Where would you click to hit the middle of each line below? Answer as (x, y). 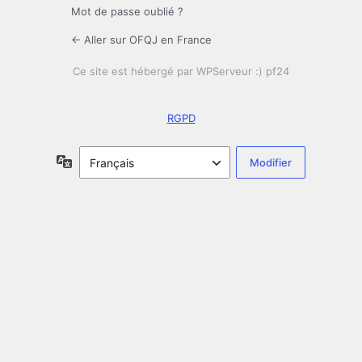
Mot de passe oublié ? (127, 12)
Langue (92, 161)
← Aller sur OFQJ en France (141, 40)
